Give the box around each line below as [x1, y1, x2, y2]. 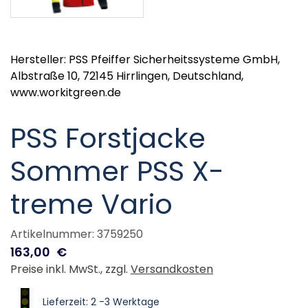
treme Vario [10, 185, 173, 224]
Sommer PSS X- [10, 152, 224, 191]
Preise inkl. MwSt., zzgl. [10, 261, 131, 278]
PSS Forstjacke [10, 119, 206, 158]
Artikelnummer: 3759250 [10, 226, 143, 243]
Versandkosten [131, 261, 213, 278]
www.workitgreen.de [10, 85, 121, 101]
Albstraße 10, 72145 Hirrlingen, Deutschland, [10, 68, 243, 85]
